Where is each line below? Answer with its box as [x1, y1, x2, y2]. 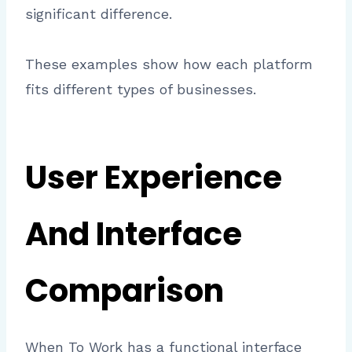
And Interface [25, 211, 242, 256]
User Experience [25, 155, 282, 200]
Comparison [25, 268, 224, 313]
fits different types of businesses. [25, 80, 256, 97]
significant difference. [25, 5, 172, 22]
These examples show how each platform [25, 55, 313, 72]
